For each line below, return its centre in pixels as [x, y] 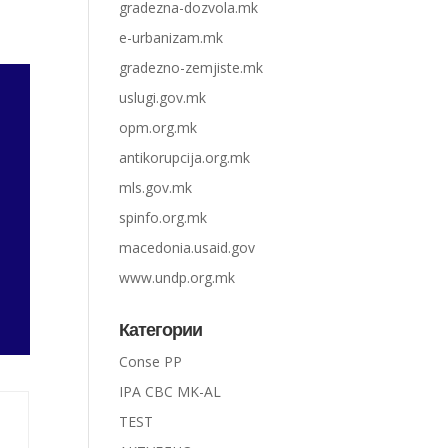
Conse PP [151, 361]
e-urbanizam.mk [171, 37]
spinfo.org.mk [163, 217]
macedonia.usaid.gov [187, 247]
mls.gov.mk [156, 187]
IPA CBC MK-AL [170, 391]
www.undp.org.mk [177, 277]
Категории [161, 329]
